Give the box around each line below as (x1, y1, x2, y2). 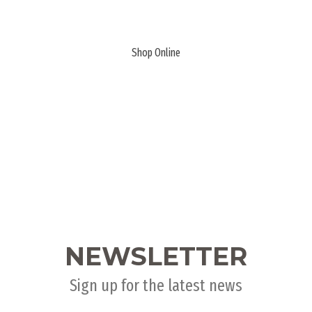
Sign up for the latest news (70, 275, 242, 295)
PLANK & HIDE (109, 14, 203, 30)
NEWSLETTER (65, 240, 247, 272)
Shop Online (132, 46, 180, 60)
